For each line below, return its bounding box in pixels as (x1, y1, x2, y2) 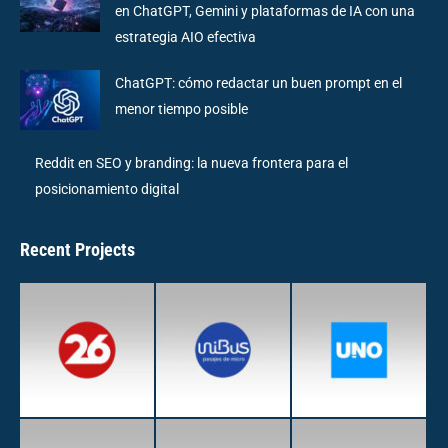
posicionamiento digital (35, 180, 179, 197)
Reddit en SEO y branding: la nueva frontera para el (35, 154, 348, 171)
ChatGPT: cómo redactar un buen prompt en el (115, 74, 402, 91)
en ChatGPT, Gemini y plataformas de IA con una (115, 2, 415, 19)
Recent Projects (20, 238, 135, 260)
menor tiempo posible (115, 100, 248, 117)
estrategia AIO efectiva (115, 28, 256, 45)
